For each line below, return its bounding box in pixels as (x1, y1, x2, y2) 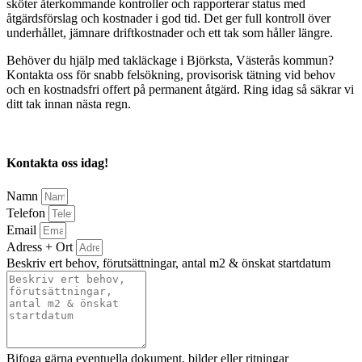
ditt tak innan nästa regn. (6, 97, 131, 111)
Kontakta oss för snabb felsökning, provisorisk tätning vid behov (6, 68, 335, 82)
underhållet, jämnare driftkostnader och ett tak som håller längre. (6, 26, 333, 40)
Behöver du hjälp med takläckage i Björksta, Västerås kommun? (6, 53, 334, 67)
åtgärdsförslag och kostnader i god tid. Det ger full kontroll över (6, 11, 330, 25)
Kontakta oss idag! (6, 156, 108, 170)
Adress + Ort (6, 239, 76, 254)
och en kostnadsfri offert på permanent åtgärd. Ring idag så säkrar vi (6, 82, 354, 96)
